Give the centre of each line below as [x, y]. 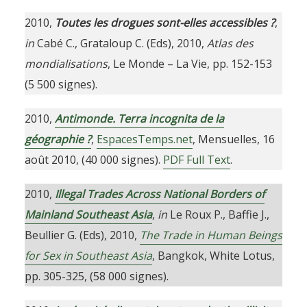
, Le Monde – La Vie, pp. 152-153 [189, 64]
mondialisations [66, 64]
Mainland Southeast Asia [88, 214]
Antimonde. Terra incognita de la [139, 119]
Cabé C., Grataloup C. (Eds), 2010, [120, 43]
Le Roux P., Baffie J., [218, 214]
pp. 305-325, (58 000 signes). [96, 276]
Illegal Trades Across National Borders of [159, 194]
